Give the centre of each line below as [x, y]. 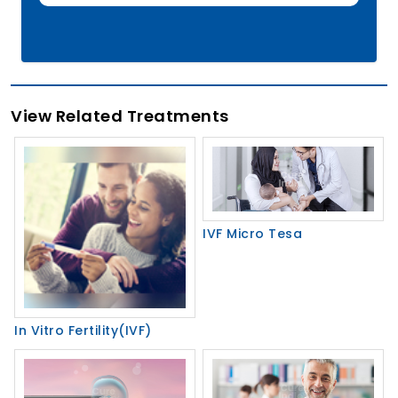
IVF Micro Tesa [252, 234]
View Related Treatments [120, 116]
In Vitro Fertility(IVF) [83, 331]
